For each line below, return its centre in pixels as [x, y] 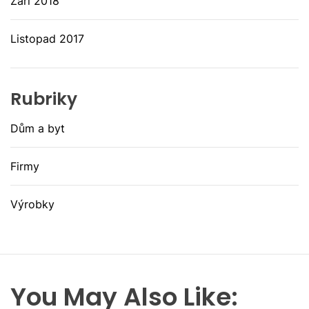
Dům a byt [38, 128]
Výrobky [32, 204]
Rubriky [44, 99]
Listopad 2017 [47, 39]
